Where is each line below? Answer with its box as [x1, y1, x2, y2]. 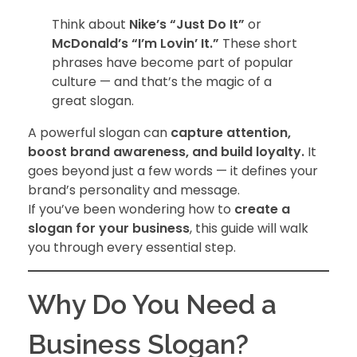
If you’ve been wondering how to [28, 200, 234, 219]
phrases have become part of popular [52, 53, 294, 73]
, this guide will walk [190, 219, 308, 238]
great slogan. [52, 92, 135, 111]
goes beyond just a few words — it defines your [28, 162, 318, 181]
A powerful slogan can [28, 124, 171, 143]
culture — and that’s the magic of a [52, 73, 273, 92]
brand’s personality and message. [28, 181, 240, 200]
